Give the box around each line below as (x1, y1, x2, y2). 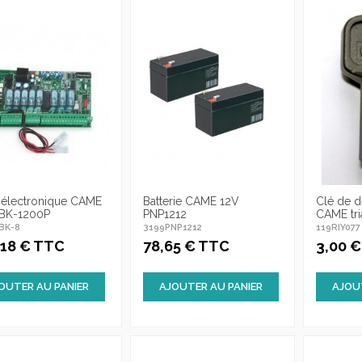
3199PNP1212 (142, 222, 202, 234)
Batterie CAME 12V (142, 194, 239, 208)
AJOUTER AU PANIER (158, 280, 263, 293)
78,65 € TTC (142, 238, 229, 255)
